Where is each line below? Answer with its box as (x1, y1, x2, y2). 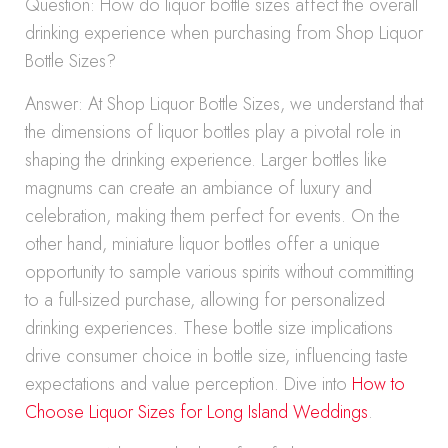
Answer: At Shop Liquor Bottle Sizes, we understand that (25, 91, 423, 117)
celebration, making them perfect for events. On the (25, 203, 400, 229)
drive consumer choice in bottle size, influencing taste (25, 343, 408, 369)
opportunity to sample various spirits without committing (25, 259, 414, 285)
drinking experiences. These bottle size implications (25, 315, 393, 341)
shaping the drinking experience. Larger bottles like (25, 147, 387, 173)
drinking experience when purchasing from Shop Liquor (25, 20, 423, 46)
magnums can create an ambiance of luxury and (25, 175, 372, 201)
